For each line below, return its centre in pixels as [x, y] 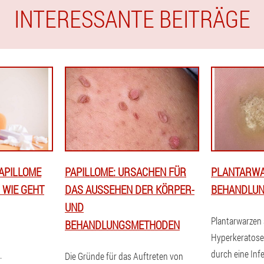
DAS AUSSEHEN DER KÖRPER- [130, 189]
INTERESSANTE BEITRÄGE [132, 19]
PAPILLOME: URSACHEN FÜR [126, 172]
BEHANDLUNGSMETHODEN [122, 225]
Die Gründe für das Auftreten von [124, 256]
